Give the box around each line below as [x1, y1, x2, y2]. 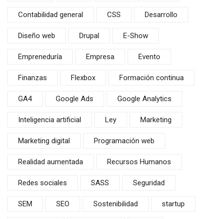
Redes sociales [18, 178, 67, 188]
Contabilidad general [18, 10, 83, 20]
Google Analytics [117, 94, 172, 104]
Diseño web [18, 31, 55, 41]
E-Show [123, 31, 148, 41]
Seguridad [133, 178, 165, 188]
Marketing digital [18, 136, 70, 146]
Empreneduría [18, 52, 62, 62]
